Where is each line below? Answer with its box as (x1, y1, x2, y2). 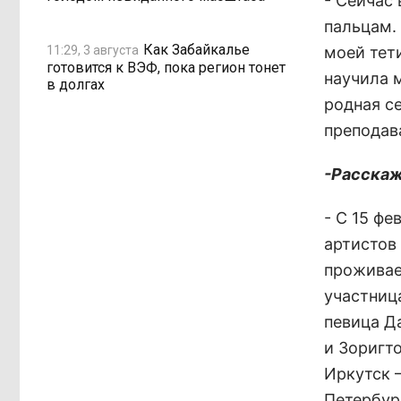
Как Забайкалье (143, 40, 250, 58)
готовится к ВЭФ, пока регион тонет (47, 59, 286, 76)
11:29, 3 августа (47, 42, 139, 57)
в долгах (47, 76, 105, 93)
